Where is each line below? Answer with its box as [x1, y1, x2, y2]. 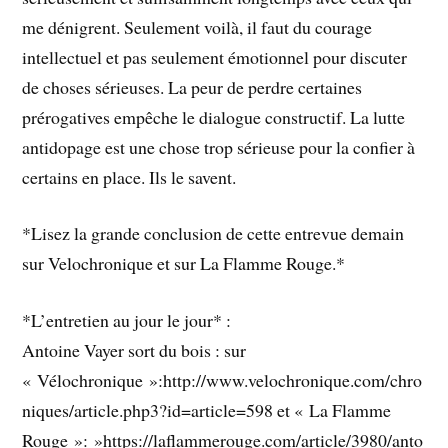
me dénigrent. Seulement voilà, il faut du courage [22, 14, 373, 39]
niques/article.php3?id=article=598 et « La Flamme [22, 398, 392, 423]
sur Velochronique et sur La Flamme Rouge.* [22, 251, 346, 276]
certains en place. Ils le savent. [22, 164, 237, 189]
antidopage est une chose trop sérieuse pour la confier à [22, 134, 416, 159]
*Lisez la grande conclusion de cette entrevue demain [22, 221, 405, 246]
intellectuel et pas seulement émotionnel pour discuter [22, 44, 408, 69]
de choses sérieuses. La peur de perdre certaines [22, 74, 363, 99]
